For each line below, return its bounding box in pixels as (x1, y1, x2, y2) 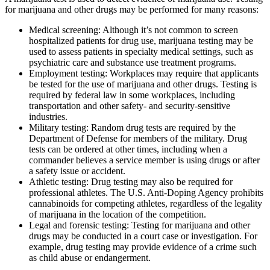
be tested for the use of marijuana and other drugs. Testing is (29, 78, 257, 89)
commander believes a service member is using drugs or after (29, 154, 260, 165)
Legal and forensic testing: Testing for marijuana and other (29, 219, 250, 230)
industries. (29, 111, 67, 122)
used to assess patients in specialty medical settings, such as (29, 46, 253, 57)
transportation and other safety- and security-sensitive (29, 100, 230, 111)
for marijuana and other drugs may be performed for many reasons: (5, 4, 259, 14)
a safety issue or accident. (29, 165, 125, 176)
